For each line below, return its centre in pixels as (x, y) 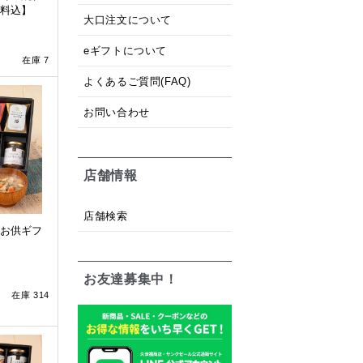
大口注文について (128, 20)
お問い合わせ (117, 112)
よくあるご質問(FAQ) (137, 81)
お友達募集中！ (131, 279)
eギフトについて (126, 51)
